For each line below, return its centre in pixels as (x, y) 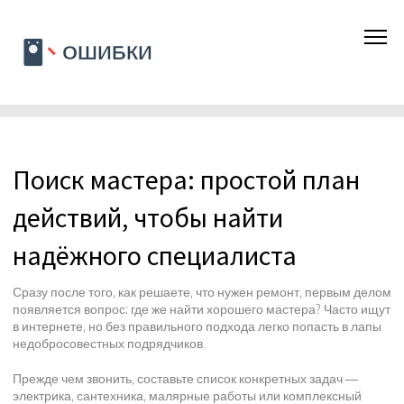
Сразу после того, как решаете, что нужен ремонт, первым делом (202, 292)
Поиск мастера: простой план (186, 179)
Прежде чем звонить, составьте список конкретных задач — (185, 378)
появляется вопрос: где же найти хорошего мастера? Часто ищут (202, 309)
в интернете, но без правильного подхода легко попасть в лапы (197, 326)
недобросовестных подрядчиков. (109, 343)
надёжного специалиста (155, 255)
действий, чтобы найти (148, 217)
